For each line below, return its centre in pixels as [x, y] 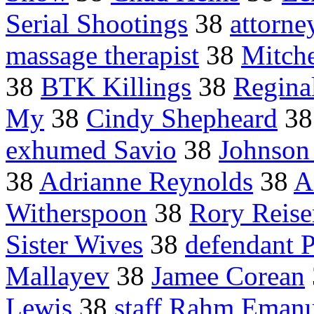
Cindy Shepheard [182, 118]
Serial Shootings [97, 24]
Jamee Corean [228, 276]
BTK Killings [116, 87]
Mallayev [57, 276]
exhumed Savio [91, 150]
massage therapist [102, 55]
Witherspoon [76, 213]
